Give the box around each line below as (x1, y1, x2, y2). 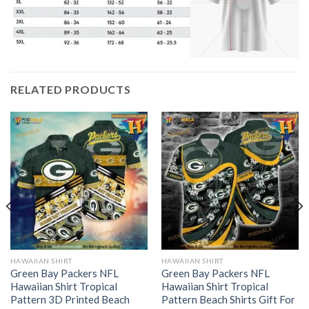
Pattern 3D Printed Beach (10, 293, 130, 306)
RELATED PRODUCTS (10, 83, 131, 97)
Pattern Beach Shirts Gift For (161, 293, 295, 306)
